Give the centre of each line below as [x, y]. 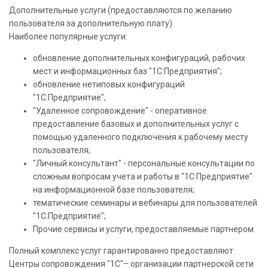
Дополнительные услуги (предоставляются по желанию [121, 10]
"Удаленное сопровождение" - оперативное [120, 110]
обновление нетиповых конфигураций [109, 84]
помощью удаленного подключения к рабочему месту [141, 137]
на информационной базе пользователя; [114, 189]
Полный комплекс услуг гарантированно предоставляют [121, 250]
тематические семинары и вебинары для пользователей [145, 202]
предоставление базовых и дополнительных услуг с [136, 124]
